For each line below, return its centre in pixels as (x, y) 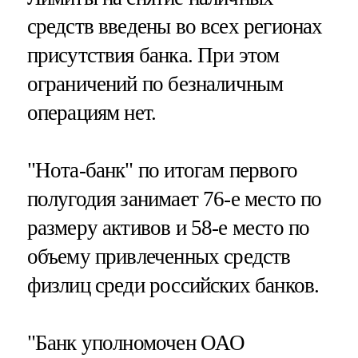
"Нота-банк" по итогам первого (162, 170)
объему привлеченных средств (159, 256)
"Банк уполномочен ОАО (136, 342)
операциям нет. (91, 112)
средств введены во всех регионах (175, 26)
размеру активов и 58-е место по (168, 227)
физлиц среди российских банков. (173, 285)
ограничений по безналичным (155, 84)
